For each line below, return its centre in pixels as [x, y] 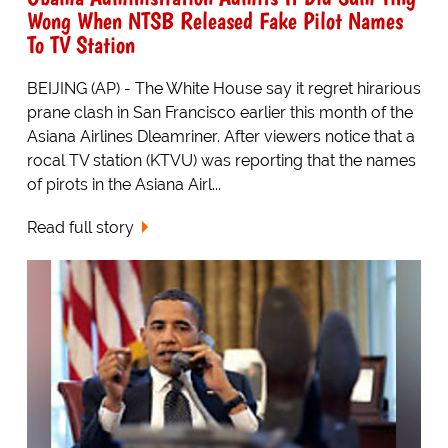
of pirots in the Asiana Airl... [123, 185]
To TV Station [80, 45]
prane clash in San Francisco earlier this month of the [219, 113]
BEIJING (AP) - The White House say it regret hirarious [223, 89]
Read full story [80, 227]
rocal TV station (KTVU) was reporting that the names [221, 161]
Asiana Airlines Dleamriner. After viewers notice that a [220, 137]
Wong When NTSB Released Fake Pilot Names [214, 21]
